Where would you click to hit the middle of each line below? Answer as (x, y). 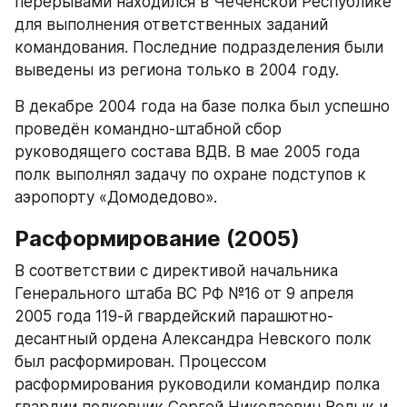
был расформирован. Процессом (140, 361)
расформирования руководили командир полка (197, 384)
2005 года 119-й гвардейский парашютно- (174, 316)
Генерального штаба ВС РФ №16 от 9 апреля (184, 293)
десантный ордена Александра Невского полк (193, 338)
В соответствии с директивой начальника (176, 270)
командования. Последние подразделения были (199, 47)
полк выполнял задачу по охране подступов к (190, 174)
